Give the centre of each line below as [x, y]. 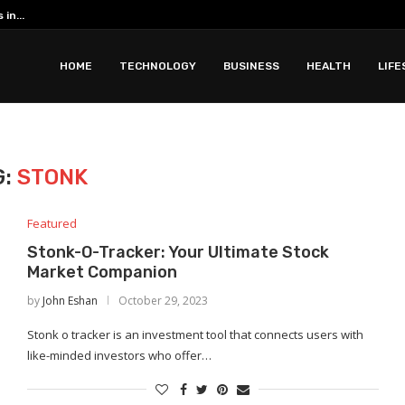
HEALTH [329, 66]
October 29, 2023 [163, 301]
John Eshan [70, 301]
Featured [52, 223]
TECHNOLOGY [158, 66]
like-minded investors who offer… [119, 355]
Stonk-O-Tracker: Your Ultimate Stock [178, 252]
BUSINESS [251, 66]
